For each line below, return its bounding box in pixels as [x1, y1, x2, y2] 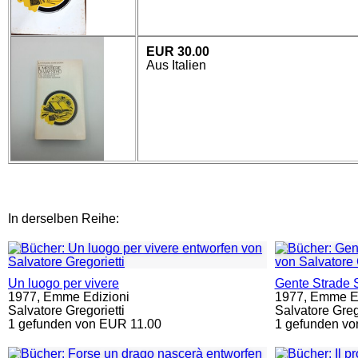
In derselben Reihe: [8, 212, 119, 225]
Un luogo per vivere [8, 276, 119, 290]
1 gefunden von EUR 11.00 [8, 317, 161, 331]
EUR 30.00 [145, 45, 209, 59]
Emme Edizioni [43, 290, 129, 304]
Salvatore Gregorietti [8, 304, 125, 317]
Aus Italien [145, 58, 206, 73]
